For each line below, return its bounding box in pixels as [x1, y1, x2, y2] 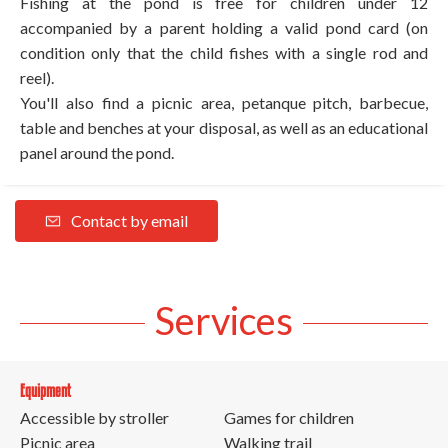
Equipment [20, 380, 71, 400]
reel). [20, 67, 54, 87]
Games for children [224, 407, 354, 427]
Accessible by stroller [20, 407, 169, 427]
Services [155, 296, 293, 343]
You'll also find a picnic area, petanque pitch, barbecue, [20, 92, 428, 112]
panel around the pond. [20, 142, 174, 162]
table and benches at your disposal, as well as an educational [20, 117, 428, 137]
